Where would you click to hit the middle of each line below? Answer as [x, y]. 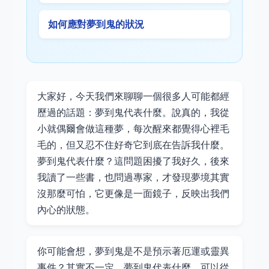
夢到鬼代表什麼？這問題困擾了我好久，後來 [133, 161]
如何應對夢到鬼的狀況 [96, 24]
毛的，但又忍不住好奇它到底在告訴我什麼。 [133, 145]
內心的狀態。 [66, 210]
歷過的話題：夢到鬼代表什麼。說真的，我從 [133, 112]
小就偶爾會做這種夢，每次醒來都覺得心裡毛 [133, 128]
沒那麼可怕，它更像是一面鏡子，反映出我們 [133, 193]
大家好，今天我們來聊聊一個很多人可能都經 [133, 96]
